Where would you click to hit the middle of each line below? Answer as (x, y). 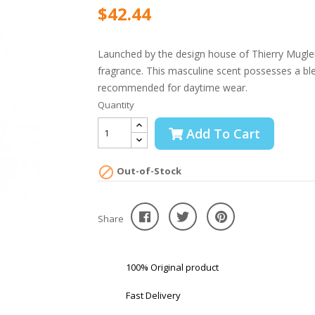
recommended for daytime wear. (173, 88)
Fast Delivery (153, 295)
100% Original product (172, 267)
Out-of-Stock (148, 171)
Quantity (116, 105)
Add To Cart (223, 134)
